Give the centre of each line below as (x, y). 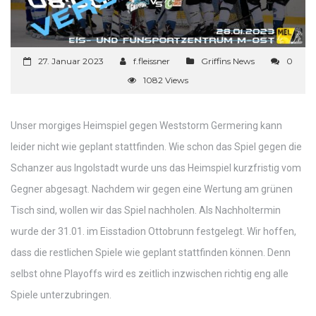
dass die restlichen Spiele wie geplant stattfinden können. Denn (151, 253)
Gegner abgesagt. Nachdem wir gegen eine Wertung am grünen (152, 189)
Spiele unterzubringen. (61, 295)
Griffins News (228, 61)
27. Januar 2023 (71, 61)
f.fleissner (152, 61)
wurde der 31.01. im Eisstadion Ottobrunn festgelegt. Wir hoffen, (153, 231)
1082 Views (166, 80)
